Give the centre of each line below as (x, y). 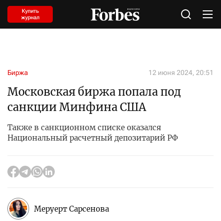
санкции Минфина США (77, 107)
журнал (30, 18)
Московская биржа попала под (94, 92)
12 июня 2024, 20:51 (181, 73)
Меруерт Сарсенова (72, 209)
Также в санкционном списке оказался (84, 128)
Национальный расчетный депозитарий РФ (92, 138)
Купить (30, 11)
